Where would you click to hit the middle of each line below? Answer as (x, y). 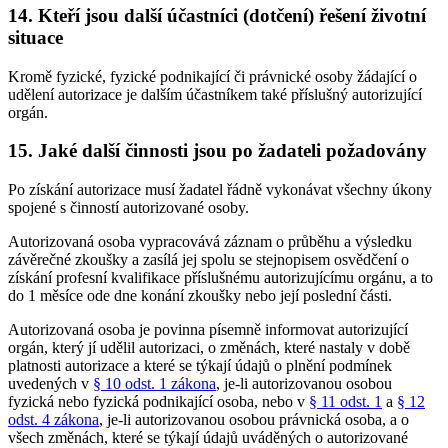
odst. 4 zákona (53, 420)
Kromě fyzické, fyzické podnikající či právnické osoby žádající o (212, 76)
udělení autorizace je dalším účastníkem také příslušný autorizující (215, 94)
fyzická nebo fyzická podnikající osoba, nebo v (158, 402)
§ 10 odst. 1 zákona (154, 384)
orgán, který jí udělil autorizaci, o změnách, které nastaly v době (209, 348)
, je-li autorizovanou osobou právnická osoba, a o (254, 420)
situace (35, 37)
